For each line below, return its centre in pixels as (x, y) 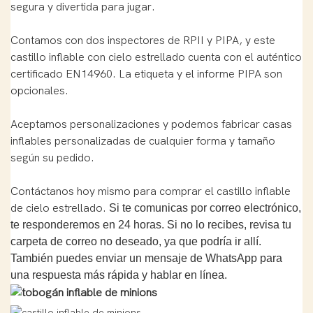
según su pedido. (52, 158)
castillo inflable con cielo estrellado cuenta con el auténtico (156, 57)
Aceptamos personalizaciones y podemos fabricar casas (151, 124)
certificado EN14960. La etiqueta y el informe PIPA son (146, 74)
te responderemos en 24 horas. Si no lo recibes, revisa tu (151, 224)
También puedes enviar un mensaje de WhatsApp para (146, 258)
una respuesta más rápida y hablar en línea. (119, 275)
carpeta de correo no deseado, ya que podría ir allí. (136, 241)
